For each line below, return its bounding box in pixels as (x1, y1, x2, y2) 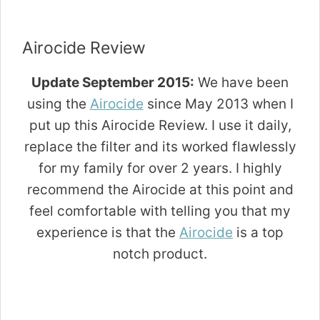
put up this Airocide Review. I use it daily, (29, 117, 291, 134)
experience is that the (36, 224, 179, 241)
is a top (233, 224, 284, 241)
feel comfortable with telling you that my (29, 203, 291, 220)
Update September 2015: (31, 74, 194, 91)
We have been (194, 74, 289, 91)
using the (26, 96, 90, 113)
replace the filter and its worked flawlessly (24, 139, 296, 156)
